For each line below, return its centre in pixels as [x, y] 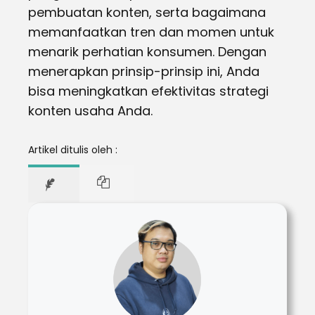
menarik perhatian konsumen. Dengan [147, 52]
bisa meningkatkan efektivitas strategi [148, 91]
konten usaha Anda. [90, 111]
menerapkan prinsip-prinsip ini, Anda [144, 71]
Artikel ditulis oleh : [73, 150]
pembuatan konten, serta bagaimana [147, 12]
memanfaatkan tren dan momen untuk [151, 32]
